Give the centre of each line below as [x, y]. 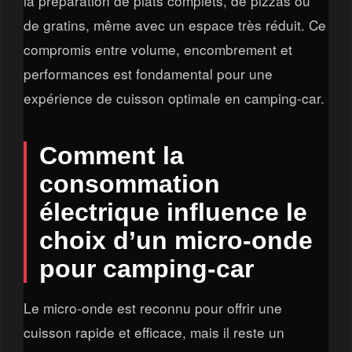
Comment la [111, 155]
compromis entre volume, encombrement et [158, 49]
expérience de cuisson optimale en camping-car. [174, 97]
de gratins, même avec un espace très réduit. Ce [174, 24]
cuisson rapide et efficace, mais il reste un [154, 332]
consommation [129, 183]
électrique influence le [173, 212]
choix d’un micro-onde [176, 240]
